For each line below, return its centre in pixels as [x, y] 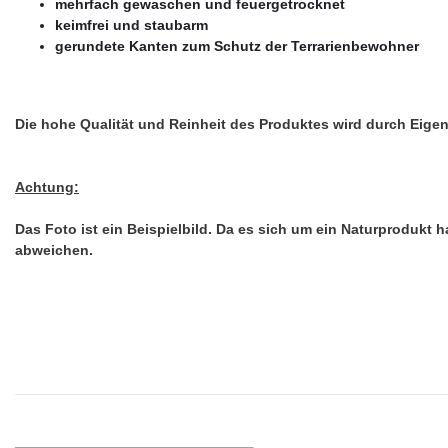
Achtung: [47, 186]
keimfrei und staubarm [131, 24]
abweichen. [54, 249]
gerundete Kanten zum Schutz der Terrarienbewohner [237, 45]
